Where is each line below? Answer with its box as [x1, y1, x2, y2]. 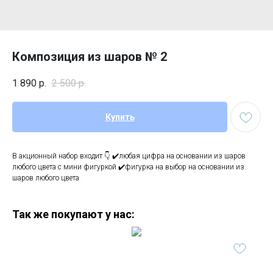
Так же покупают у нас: [12, 208, 135, 221]
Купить [105, 112, 135, 122]
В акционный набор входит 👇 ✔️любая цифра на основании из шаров [12, 152, 246, 161]
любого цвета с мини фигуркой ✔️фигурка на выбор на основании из [12, 163, 244, 172]
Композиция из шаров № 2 [12, 49, 167, 64]
